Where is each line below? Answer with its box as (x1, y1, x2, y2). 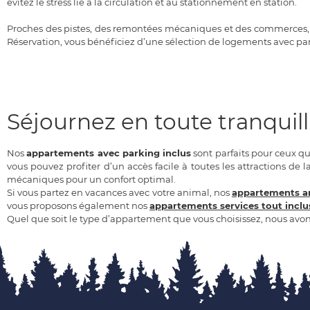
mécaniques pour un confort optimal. (7, 174, 176, 185)
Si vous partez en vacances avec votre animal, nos (7, 187, 232, 199)
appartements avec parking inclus (26, 147, 192, 159)
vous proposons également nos (7, 200, 149, 212)
